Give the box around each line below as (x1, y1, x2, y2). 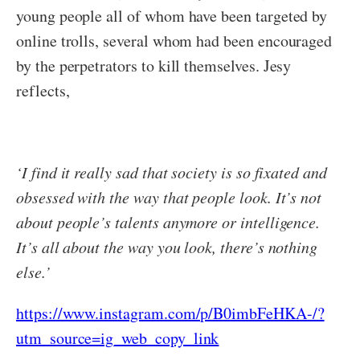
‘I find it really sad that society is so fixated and (16, 162, 327, 183)
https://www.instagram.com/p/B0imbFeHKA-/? (16, 302, 325, 325)
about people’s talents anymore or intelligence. (16, 211, 321, 233)
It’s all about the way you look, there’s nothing (16, 236, 318, 258)
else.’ (16, 261, 51, 283)
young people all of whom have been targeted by (16, 5, 328, 27)
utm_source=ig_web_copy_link (16, 327, 219, 350)
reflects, (16, 80, 70, 102)
